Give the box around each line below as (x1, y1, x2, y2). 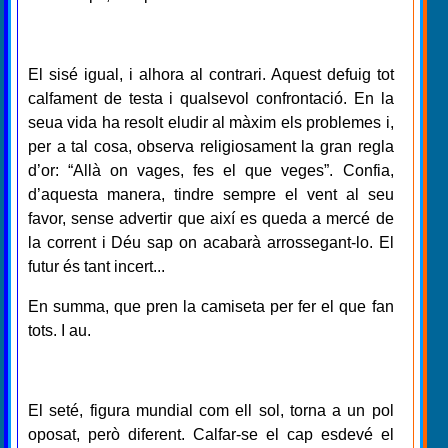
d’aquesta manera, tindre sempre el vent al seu (28, 185, 394, 203)
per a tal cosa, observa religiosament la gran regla (28, 137, 394, 155)
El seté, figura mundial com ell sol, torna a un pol (28, 401, 394, 419)
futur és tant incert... (28, 257, 165, 275)
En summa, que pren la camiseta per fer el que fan (28, 297, 394, 315)
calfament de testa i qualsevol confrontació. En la (28, 89, 394, 107)
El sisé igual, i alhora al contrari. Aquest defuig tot (28, 65, 394, 83)
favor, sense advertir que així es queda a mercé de (28, 209, 394, 227)
